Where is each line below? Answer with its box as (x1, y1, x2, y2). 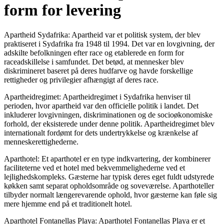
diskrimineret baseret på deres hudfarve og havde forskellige (4, 66, 193, 75)
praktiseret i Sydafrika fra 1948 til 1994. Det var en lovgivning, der (4, 39, 214, 48)
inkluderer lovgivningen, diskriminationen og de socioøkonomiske (4, 110, 212, 119)
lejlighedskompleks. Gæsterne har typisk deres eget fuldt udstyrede (4, 172, 214, 181)
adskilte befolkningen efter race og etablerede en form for (4, 48, 184, 57)
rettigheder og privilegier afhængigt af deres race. (4, 75, 158, 84)
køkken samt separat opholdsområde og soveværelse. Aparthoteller (4, 181, 214, 190)
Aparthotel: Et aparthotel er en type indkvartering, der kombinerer (4, 154, 210, 163)
